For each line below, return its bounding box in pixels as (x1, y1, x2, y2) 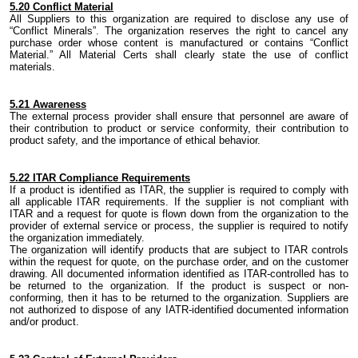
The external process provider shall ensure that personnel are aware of (10, 110, 348, 123)
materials (10, 61, 52, 74)
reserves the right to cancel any (184, 25, 349, 38)
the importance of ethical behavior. (101, 134, 261, 147)
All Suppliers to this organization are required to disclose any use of (10, 13, 348, 26)
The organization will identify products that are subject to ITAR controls (10, 244, 348, 257)
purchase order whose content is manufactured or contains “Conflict (10, 37, 348, 50)
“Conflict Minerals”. (10, 25, 105, 38)
